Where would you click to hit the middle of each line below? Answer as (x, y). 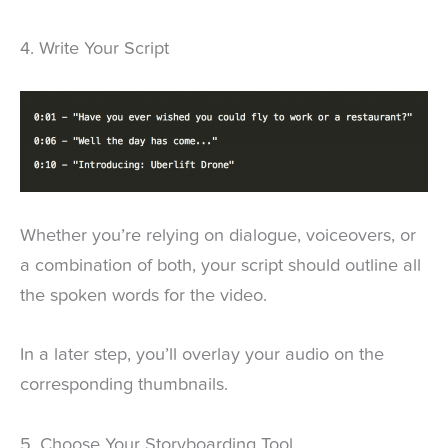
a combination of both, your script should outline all (220, 266)
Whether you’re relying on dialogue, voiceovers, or (218, 236)
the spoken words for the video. (143, 296)
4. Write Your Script (94, 48)
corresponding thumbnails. (124, 385)
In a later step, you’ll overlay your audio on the (202, 355)
